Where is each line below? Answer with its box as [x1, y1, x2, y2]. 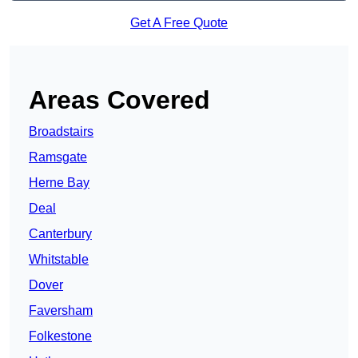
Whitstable [29, 253, 89, 267]
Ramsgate [29, 150, 87, 165]
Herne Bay [29, 176, 89, 190]
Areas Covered [29, 86, 210, 115]
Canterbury [29, 227, 92, 241]
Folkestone [29, 329, 92, 344]
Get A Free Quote [130, 16, 228, 30]
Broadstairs [29, 125, 93, 139]
